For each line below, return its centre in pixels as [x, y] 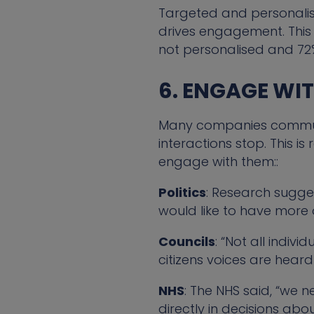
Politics [182, 193]
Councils [186, 242]
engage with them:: [218, 162]
